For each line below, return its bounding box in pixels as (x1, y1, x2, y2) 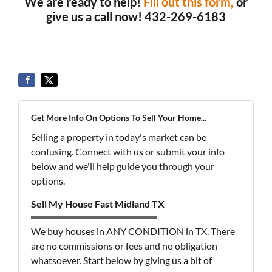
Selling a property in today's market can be (31, 131, 206, 143)
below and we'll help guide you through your (31, 160, 214, 172)
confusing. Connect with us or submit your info (31, 146, 225, 157)
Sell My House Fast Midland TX (31, 198, 165, 209)
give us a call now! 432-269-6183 (46, 9, 226, 24)
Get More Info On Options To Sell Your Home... (31, 112, 206, 123)
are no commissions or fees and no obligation (31, 240, 217, 251)
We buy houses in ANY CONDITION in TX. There (31, 225, 235, 237)
